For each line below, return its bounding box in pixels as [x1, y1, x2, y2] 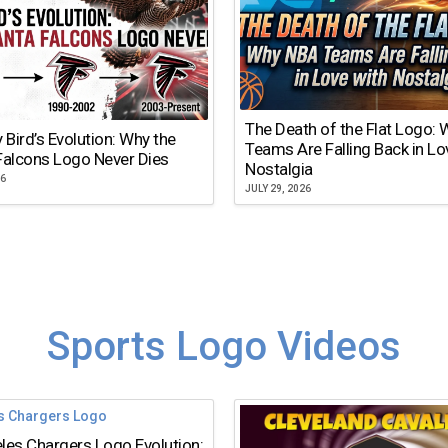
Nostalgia [245, 158, 313, 179]
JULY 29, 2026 [245, 182, 311, 194]
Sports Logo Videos [47, 323, 401, 371]
